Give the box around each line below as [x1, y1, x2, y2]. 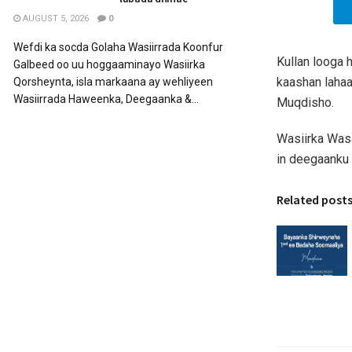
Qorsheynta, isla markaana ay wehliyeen [13, 75, 213, 88]
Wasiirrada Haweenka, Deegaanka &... [13, 93, 199, 105]
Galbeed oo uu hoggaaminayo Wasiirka [13, 58, 205, 71]
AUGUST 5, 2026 [20, 13, 89, 24]
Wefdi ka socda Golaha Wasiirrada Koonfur [13, 41, 223, 53]
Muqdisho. [277, 94, 334, 110]
